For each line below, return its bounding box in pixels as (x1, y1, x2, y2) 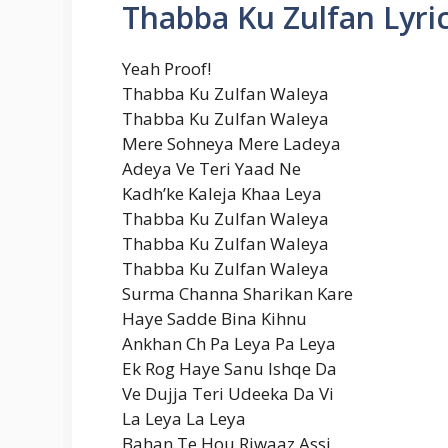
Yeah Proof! (122, 56, 211, 80)
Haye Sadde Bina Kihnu (122, 306, 307, 330)
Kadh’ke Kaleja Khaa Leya (122, 181, 322, 205)
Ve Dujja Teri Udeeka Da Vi (122, 381, 334, 405)
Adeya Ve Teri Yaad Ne (122, 156, 301, 180)
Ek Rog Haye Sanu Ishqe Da (122, 356, 337, 380)
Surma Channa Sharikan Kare (122, 281, 353, 305)
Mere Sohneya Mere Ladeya (122, 131, 341, 155)
